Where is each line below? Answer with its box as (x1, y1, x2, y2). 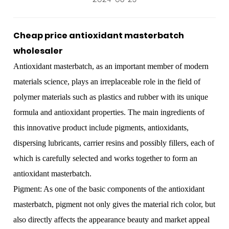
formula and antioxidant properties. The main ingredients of (13, 108, 205, 117)
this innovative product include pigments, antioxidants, (13, 123, 189, 132)
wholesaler (13, 45, 63, 57)
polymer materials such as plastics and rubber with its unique (13, 93, 209, 101)
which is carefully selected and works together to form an (13, 154, 198, 163)
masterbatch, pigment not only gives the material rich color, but (13, 200, 216, 209)
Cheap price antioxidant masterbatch (13, 30, 185, 41)
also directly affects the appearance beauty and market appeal (13, 215, 210, 224)
